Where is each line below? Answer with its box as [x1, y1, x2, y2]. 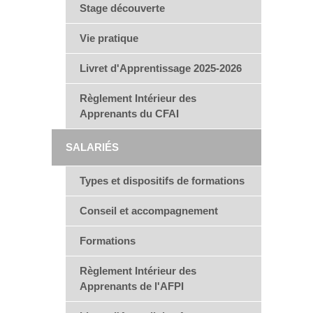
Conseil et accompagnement [80, 205, 218, 217]
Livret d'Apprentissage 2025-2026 [80, 62, 242, 74]
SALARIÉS [66, 141, 119, 153]
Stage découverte [80, 2, 165, 14]
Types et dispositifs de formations [80, 175, 245, 187]
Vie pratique [80, 32, 138, 44]
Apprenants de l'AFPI [80, 280, 184, 292]
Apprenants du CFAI [80, 108, 179, 119]
